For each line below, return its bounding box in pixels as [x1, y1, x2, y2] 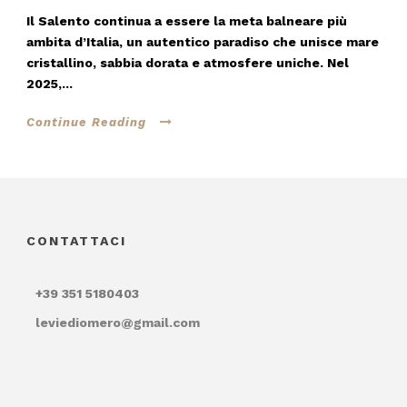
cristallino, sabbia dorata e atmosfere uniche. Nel [26, 55, 349, 70]
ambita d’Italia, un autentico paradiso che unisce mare [26, 34, 379, 49]
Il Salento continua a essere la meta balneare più [26, 13, 347, 28]
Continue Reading [26, 114, 146, 129]
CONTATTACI [26, 233, 126, 248]
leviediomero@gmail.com [35, 314, 200, 330]
